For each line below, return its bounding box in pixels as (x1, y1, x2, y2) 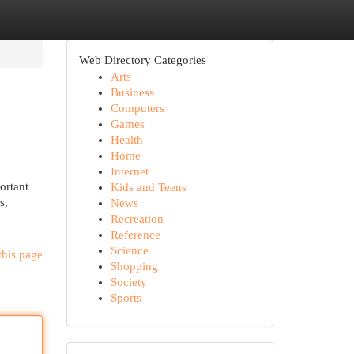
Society (110, 276, 147, 288)
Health (110, 134, 143, 146)
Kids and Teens (110, 181, 186, 194)
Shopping (110, 260, 158, 273)
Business (110, 86, 154, 99)
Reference (110, 228, 160, 241)
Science (110, 244, 149, 257)
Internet (110, 165, 149, 178)
